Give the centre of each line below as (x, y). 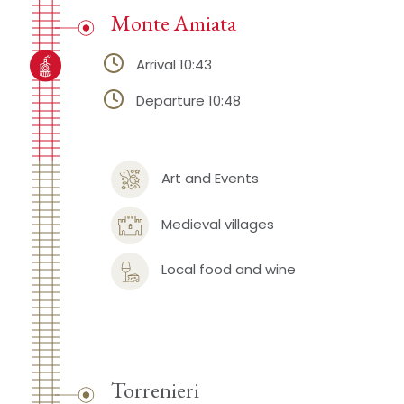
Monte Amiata (173, 23)
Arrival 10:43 (174, 64)
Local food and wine (228, 270)
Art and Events (210, 178)
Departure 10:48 (188, 101)
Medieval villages (217, 224)
